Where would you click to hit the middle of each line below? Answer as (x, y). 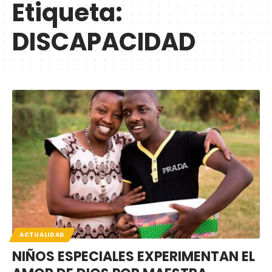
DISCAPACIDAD (104, 42)
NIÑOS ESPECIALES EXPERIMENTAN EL (134, 256)
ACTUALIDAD (42, 234)
